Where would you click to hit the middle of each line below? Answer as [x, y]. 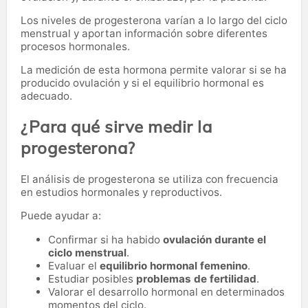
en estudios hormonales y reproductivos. [121, 192]
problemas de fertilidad [196, 278]
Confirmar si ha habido [106, 239]
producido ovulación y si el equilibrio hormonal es [142, 82]
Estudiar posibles [92, 278]
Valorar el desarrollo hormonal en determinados [166, 291]
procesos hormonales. [75, 46]
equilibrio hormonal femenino [174, 265]
